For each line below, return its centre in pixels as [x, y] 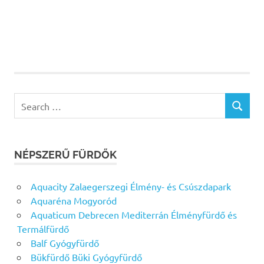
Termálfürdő [43, 229]
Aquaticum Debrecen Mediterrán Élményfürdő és [133, 215]
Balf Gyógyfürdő [65, 243]
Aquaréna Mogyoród [73, 201]
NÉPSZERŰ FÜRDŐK [65, 155]
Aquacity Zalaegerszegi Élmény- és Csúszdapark [131, 187]
